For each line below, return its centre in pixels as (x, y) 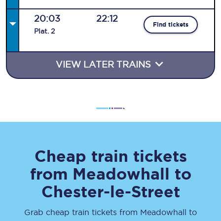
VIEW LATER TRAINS (105, 64)
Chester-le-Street (110, 191)
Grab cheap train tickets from (82, 212)
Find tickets (171, 25)
